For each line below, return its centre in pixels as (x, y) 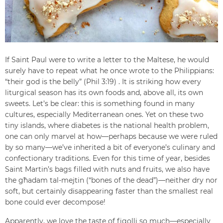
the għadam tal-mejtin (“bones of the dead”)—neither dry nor (111, 180)
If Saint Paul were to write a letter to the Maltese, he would (107, 60)
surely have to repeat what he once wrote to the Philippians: (110, 71)
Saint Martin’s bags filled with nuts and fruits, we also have (107, 169)
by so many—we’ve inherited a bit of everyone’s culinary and (110, 148)
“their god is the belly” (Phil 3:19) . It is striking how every (103, 82)
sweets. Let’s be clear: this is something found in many (100, 104)
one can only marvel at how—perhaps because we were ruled (111, 137)
